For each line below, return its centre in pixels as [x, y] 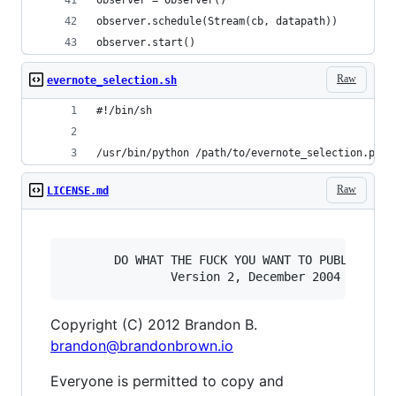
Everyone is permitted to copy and [167, 381]
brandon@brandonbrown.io [142, 345]
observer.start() [146, 42]
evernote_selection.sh [112, 80]
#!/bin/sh [124, 110]
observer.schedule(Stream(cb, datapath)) [217, 21]
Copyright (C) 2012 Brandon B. [154, 324]
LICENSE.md [78, 190]
